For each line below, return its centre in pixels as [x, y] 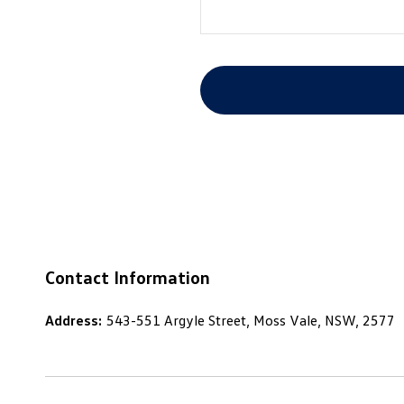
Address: [73, 321]
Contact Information [128, 277]
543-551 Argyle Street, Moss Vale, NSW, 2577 [251, 321]
